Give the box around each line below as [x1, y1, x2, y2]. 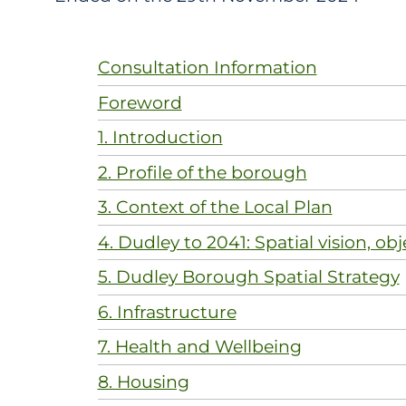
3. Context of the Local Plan [97, 197, 333, 217]
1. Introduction [97, 127, 223, 148]
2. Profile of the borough [97, 161, 307, 183]
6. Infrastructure [97, 301, 237, 323]
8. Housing [97, 371, 189, 392]
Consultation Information [97, 57, 317, 78]
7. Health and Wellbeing [97, 336, 302, 357]
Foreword [97, 92, 182, 113]
